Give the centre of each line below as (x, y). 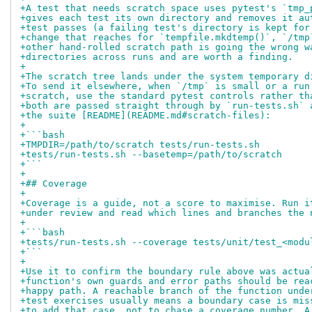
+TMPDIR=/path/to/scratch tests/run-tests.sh (140, 144)
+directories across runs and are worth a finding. (157, 56)
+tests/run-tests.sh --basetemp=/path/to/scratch (151, 154)
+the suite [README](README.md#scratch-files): (146, 115)
